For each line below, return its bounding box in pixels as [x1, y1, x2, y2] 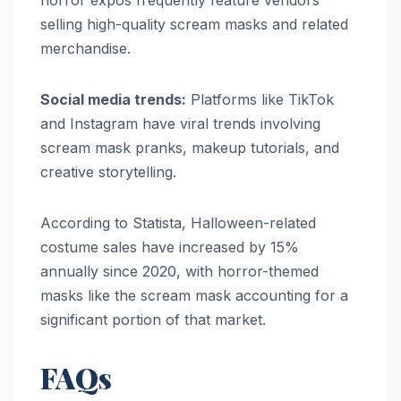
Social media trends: [40, 90, 186, 108]
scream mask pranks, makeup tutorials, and [40, 138, 339, 157]
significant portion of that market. [40, 310, 266, 328]
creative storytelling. [40, 162, 176, 181]
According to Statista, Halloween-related [40, 213, 316, 232]
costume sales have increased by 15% [40, 237, 299, 256]
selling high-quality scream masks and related [40, 14, 348, 33]
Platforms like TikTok [186, 90, 334, 108]
